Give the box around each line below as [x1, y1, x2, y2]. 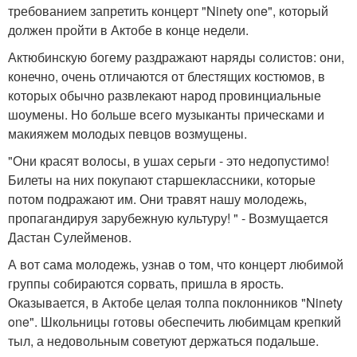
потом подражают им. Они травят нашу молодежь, [8, 190, 307, 208]
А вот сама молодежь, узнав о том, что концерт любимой [8, 255, 343, 273]
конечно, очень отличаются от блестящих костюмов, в [8, 67, 325, 85]
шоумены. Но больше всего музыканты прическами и [8, 105, 324, 124]
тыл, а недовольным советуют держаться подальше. [8, 331, 319, 350]
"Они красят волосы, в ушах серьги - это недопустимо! [8, 151, 329, 170]
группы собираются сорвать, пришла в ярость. [8, 274, 284, 292]
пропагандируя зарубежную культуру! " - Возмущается [8, 209, 328, 227]
